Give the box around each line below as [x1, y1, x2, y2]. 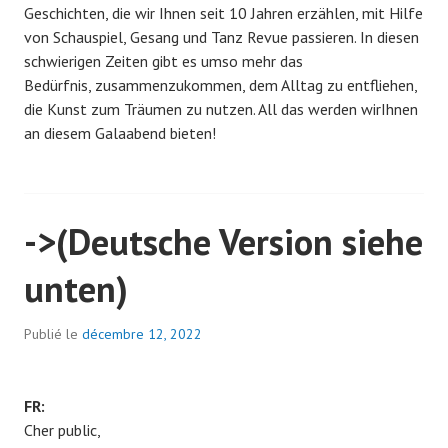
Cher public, [24, 420, 101, 441]
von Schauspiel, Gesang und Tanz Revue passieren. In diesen [24, 27, 419, 48]
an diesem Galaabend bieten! [24, 123, 216, 144]
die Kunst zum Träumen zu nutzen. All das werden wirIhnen [24, 99, 418, 120]
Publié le [24, 325, 82, 344]
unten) [24, 265, 128, 313]
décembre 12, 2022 [82, 325, 202, 344]
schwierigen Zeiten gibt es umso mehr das [24, 51, 303, 72]
